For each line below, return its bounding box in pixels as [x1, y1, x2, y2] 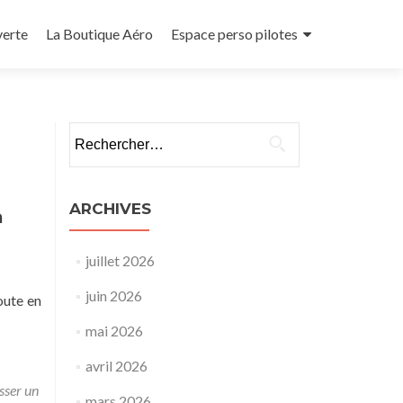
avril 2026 [85, 357, 148, 374]
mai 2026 [85, 322, 143, 339]
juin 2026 [85, 287, 142, 304]
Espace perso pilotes [171, 25, 298, 42]
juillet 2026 [85, 252, 155, 269]
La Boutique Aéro [46, 25, 153, 42]
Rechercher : [68, 123, 145, 140]
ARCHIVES [69, 200, 151, 218]
